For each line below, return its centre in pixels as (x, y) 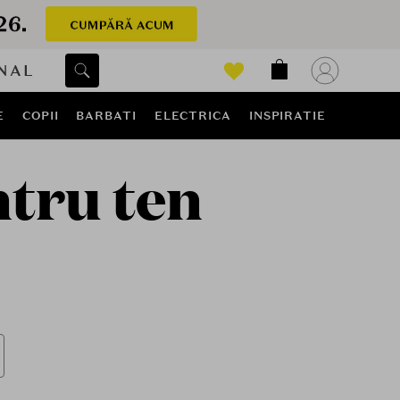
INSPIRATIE (287, 116)
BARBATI (106, 116)
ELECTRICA (192, 116)
